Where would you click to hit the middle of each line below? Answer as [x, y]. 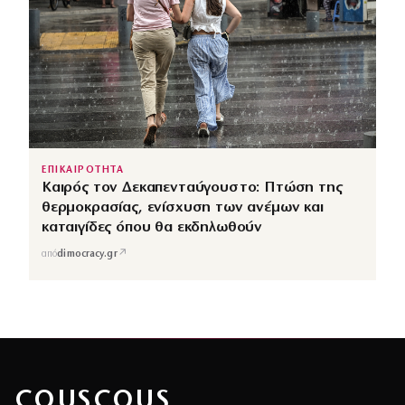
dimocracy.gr [87, 254]
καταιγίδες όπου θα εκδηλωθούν [152, 228]
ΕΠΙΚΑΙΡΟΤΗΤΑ [83, 171]
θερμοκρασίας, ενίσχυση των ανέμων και [183, 208]
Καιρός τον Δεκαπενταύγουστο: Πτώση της [192, 188]
